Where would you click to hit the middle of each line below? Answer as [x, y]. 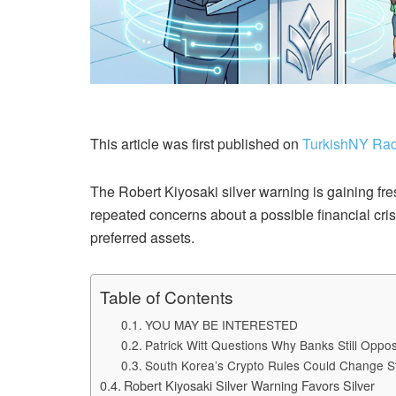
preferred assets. [142, 238]
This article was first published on [196, 144]
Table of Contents [167, 297]
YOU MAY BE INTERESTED [221, 325]
